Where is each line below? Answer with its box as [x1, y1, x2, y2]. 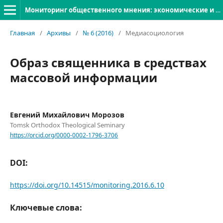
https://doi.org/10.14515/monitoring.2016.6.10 [10, 180, 164, 190]
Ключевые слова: [10, 202, 82, 213]
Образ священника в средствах [10, 54, 207, 71]
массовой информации [10, 69, 157, 86]
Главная [10, 28, 35, 37]
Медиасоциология [125, 28, 184, 37]
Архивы [47, 28, 71, 37]
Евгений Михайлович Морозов [10, 110, 124, 119]
